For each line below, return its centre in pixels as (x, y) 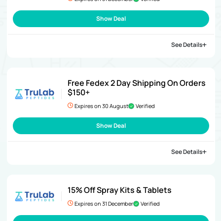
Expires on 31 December (104, 203)
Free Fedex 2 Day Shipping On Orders (136, 83)
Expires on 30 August (101, 106)
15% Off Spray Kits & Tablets (119, 190)
